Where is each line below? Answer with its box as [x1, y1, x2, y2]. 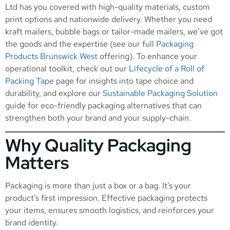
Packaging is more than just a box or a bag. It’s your [5, 180, 191, 191]
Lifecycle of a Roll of [129, 63, 204, 74]
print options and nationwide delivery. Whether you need [5, 13, 212, 25]
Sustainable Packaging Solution [103, 87, 218, 99]
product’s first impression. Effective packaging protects [5, 193, 207, 204]
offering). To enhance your [98, 50, 197, 62]
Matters [5, 151, 69, 175]
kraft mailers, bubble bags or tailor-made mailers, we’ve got [5, 26, 223, 37]
